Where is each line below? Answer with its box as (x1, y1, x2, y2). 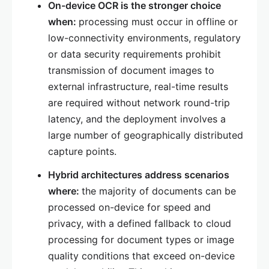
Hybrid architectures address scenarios (48, 169, 229, 181)
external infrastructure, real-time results (48, 80, 228, 93)
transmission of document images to (48, 64, 214, 77)
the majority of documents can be (82, 185, 236, 198)
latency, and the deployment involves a (48, 113, 226, 125)
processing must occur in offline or (79, 16, 238, 28)
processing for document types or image (48, 234, 234, 246)
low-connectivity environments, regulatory (48, 32, 241, 44)
